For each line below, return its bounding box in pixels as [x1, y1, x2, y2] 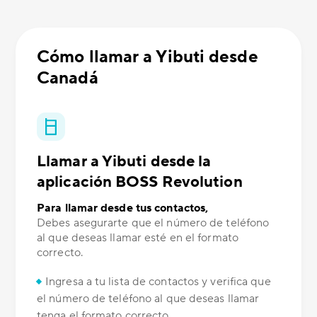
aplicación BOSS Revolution [37, 172, 243, 192]
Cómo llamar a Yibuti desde [37, 46, 258, 69]
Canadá [37, 67, 98, 90]
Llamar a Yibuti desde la [37, 151, 212, 172]
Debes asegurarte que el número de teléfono [37, 216, 270, 231]
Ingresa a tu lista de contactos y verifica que [45, 275, 271, 289]
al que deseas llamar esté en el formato [37, 231, 238, 246]
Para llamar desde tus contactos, [37, 201, 209, 216]
